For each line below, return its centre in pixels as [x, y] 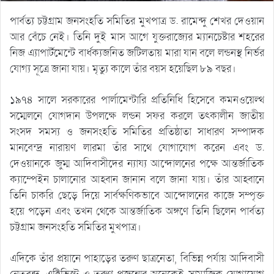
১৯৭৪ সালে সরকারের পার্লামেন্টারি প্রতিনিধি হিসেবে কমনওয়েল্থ [137, 100]
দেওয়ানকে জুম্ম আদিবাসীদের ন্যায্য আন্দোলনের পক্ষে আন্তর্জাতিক [137, 163]
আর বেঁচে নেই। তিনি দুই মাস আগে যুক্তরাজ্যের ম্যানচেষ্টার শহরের [137, 37]
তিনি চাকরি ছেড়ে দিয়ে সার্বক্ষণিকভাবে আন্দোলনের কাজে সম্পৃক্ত [137, 195]
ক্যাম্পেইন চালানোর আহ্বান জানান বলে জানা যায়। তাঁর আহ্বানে [137, 179]
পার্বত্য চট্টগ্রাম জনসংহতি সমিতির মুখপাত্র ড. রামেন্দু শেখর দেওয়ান [137, 21]
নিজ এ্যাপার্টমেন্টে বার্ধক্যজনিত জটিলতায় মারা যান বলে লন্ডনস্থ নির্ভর [137, 53]
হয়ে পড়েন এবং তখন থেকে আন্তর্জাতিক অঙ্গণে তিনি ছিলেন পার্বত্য [137, 211]
